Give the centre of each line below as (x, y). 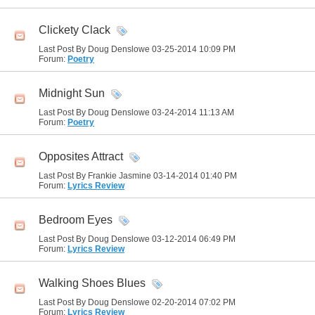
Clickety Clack (75, 30)
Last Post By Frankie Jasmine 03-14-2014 (120, 176)
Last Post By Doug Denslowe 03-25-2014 (119, 49)
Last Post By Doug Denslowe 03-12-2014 (119, 239)
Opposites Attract (81, 157)
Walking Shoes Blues (92, 283)
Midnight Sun (72, 94)
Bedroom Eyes (76, 220)
